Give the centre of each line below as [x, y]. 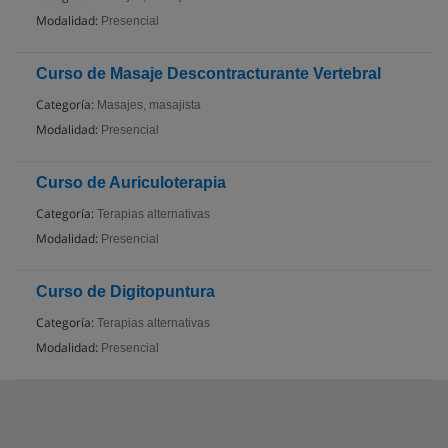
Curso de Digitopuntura [125, 291]
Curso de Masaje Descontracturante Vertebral [208, 73]
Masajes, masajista [149, 104]
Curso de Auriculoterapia [131, 182]
